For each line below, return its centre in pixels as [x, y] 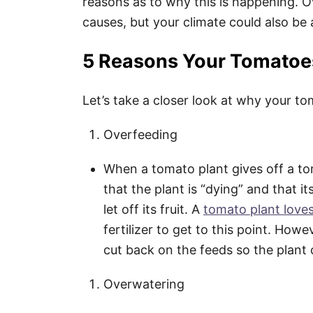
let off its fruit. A [153, 209]
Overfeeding [140, 134]
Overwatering [144, 284]
